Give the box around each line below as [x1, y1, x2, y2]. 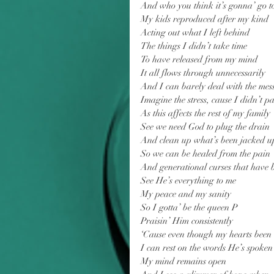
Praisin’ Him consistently [141, 215, 233, 226]
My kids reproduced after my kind [141, 13, 268, 24]
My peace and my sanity [141, 188, 231, 199]
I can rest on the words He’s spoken [141, 242, 273, 253]
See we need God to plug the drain [141, 121, 270, 132]
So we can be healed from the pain [141, 148, 270, 159]
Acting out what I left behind [141, 27, 250, 38]
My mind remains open [141, 256, 226, 267]
